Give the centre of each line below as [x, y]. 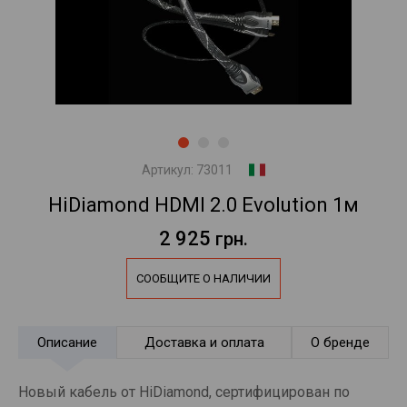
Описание [67, 342]
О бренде [340, 342]
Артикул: [169, 169]
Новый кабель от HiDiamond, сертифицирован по [184, 392]
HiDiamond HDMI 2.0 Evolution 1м [203, 204]
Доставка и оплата [204, 342]
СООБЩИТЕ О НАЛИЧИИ [203, 278]
